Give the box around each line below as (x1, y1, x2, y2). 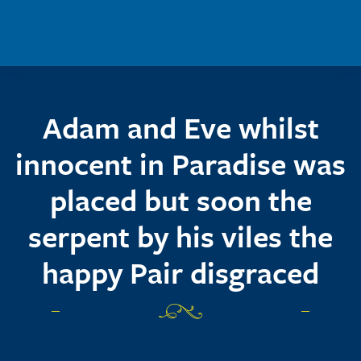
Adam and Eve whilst (42, 106, 319, 148)
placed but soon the (49, 179, 312, 221)
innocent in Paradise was (15, 143, 346, 185)
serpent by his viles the (28, 215, 333, 257)
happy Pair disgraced (42, 251, 319, 293)
